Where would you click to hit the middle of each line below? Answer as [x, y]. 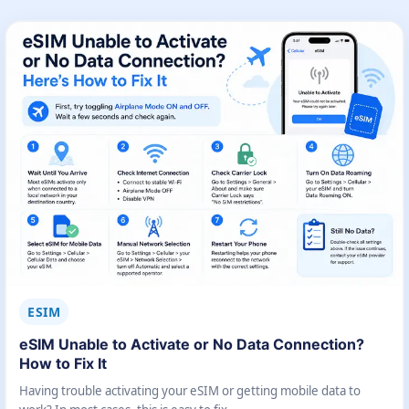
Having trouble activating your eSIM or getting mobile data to [190, 390]
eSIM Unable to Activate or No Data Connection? [192, 345]
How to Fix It [63, 364]
